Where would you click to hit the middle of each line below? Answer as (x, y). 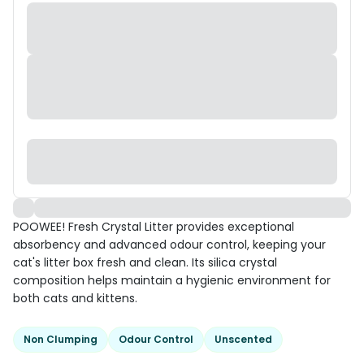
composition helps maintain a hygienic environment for (172, 280)
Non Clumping (61, 339)
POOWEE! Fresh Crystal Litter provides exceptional (154, 227)
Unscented (243, 339)
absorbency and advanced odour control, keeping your (169, 245)
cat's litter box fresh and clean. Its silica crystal (145, 262)
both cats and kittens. (75, 298)
